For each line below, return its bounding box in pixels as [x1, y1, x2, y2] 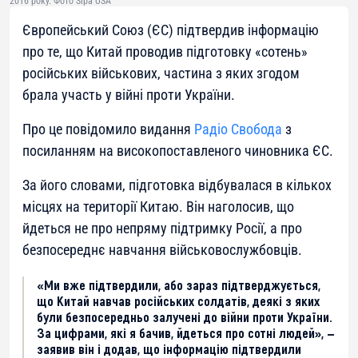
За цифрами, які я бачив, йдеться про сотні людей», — [37, 324, 335, 341]
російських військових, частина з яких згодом [22, 65, 300, 82]
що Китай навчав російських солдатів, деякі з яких [37, 292, 320, 309]
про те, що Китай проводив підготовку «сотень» [22, 43, 308, 61]
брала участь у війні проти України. [22, 86, 235, 104]
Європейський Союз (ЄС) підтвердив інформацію [22, 22, 319, 39]
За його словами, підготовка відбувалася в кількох [22, 177, 332, 194]
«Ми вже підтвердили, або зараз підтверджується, [37, 276, 320, 293]
